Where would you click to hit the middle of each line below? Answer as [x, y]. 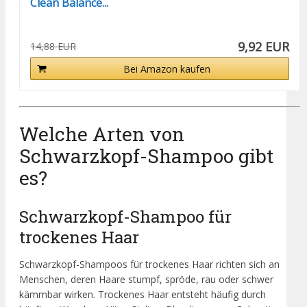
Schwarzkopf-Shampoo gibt [146, 156]
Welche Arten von [102, 134]
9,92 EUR [264, 46]
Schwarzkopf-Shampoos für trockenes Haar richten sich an [149, 264]
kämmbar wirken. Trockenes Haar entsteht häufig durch [143, 294]
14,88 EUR [53, 46]
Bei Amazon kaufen [167, 69]
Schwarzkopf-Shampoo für [125, 216]
